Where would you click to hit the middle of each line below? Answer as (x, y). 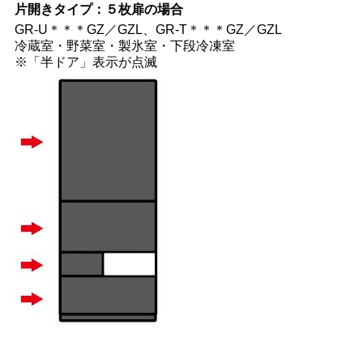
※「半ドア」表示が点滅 (86, 62)
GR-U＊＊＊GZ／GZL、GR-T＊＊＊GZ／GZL (148, 30)
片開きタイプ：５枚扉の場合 (99, 10)
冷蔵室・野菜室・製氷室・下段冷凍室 (125, 46)
